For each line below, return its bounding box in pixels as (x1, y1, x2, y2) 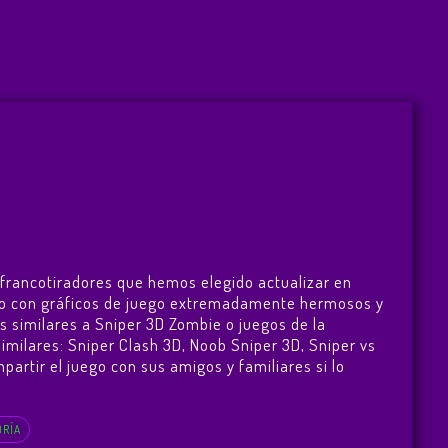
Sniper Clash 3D (67, 334, 182, 356)
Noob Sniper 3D (189, 334, 301, 356)
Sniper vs (308, 334, 376, 356)
